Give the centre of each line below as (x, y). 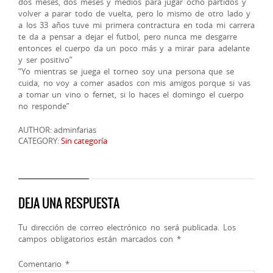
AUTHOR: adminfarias (57, 130)
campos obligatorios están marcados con (97, 239)
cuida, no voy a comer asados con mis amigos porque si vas (134, 83)
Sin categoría (84, 141)
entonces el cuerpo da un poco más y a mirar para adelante (134, 48)
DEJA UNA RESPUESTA (69, 203)
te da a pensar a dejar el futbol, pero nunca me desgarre (128, 37)
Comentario (42, 264)
